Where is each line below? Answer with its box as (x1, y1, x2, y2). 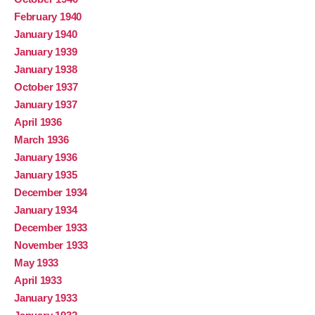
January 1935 (14, 169, 77, 181)
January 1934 (14, 204, 77, 217)
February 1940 (14, 11, 82, 23)
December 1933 (14, 221, 88, 234)
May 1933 (14, 257, 59, 269)
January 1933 (14, 292, 77, 304)
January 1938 (14, 63, 77, 76)
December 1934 (14, 186, 88, 199)
